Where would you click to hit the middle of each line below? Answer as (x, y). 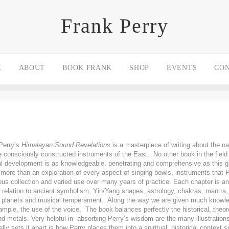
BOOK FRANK (87, 67)
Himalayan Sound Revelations (67, 145)
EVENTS (182, 67)
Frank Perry (114, 26)
